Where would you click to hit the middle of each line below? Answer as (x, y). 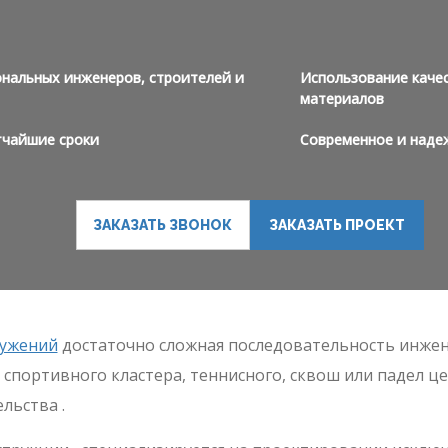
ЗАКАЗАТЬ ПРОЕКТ (336, 224)
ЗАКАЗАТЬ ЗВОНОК (162, 224)
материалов (341, 98)
